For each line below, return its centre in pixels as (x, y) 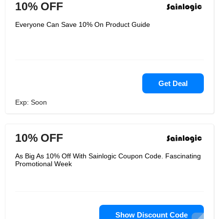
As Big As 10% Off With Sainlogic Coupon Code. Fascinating (108, 156)
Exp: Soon (31, 102)
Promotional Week (44, 164)
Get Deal (173, 83)
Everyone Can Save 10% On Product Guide (83, 24)
